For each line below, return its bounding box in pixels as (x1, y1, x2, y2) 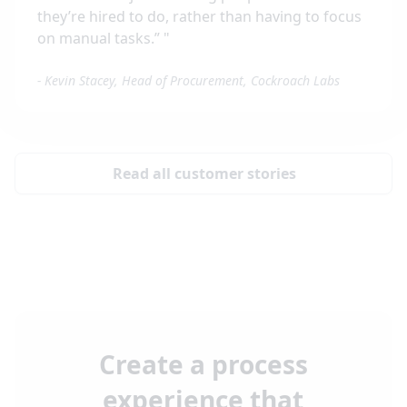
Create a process (98, 346, 308, 382)
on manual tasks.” (37, 27, 164, 48)
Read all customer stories (113, 163, 296, 184)
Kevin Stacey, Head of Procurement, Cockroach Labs (45, 71, 340, 89)
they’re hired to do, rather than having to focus (37, 5, 362, 26)
